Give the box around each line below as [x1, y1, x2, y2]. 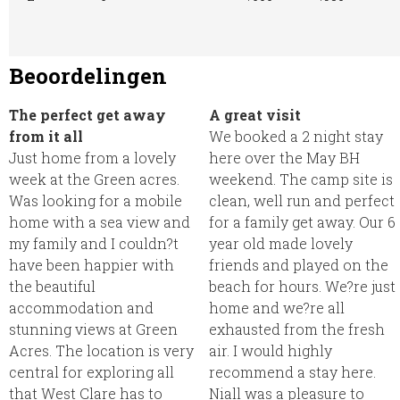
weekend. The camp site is [209, 169, 393, 188]
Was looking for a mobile [9, 190, 182, 210]
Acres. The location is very [9, 340, 194, 360]
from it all [9, 126, 83, 146]
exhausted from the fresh [209, 319, 385, 338]
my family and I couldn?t [9, 233, 179, 253]
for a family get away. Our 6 [209, 212, 396, 231]
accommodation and [9, 297, 154, 317]
